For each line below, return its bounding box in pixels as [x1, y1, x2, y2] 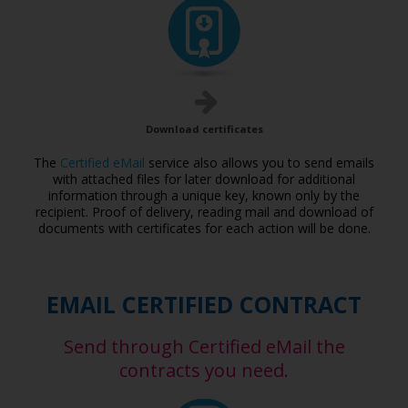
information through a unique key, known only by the [48, 187, 360, 204]
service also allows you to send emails [145, 154, 374, 171]
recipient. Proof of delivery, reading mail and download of [35, 203, 373, 220]
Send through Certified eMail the [63, 334, 345, 359]
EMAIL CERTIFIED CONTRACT [46, 289, 362, 320]
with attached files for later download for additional [53, 170, 355, 188]
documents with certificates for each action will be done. [37, 219, 371, 237]
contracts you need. [119, 358, 289, 382]
